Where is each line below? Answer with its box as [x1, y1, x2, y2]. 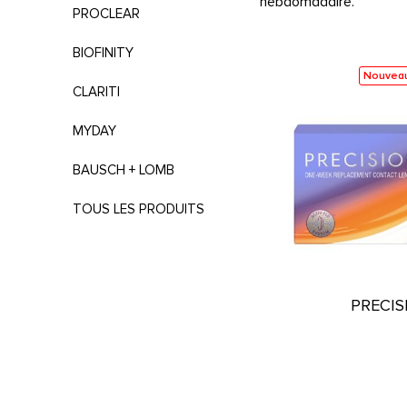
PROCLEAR [73, 5, 140, 22]
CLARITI [73, 84, 120, 100]
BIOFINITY [73, 45, 134, 61]
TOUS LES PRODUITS [73, 201, 204, 217]
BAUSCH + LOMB [73, 162, 174, 178]
